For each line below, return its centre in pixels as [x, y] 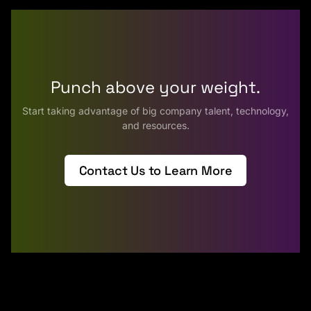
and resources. [155, 126]
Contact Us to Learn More [155, 170]
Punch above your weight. [155, 87]
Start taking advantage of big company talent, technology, [155, 111]
